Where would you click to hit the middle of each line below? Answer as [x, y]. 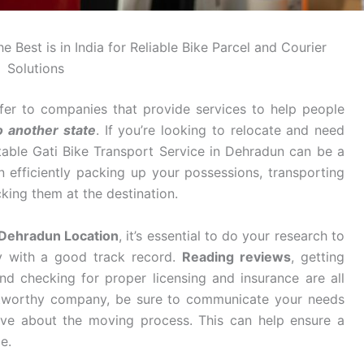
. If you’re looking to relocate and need [220, 130]
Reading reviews [237, 256]
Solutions [36, 68]
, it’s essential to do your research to [232, 235]
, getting [318, 256]
